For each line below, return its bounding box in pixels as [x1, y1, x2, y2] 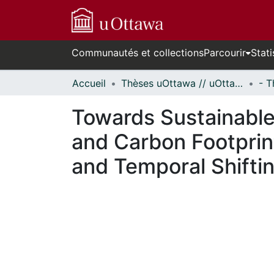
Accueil [72, 77, 106, 89]
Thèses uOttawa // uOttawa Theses [235, 77, 243, 89]
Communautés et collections [72, 46, 204, 59]
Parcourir [204, 46, 246, 59]
